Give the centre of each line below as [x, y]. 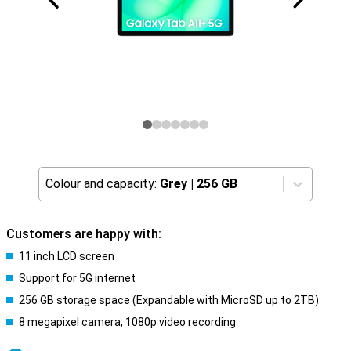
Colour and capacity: [101, 184]
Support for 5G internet [77, 278]
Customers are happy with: [84, 234]
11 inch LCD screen [67, 256]
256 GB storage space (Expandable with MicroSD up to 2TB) [169, 300]
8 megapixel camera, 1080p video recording [127, 322]
